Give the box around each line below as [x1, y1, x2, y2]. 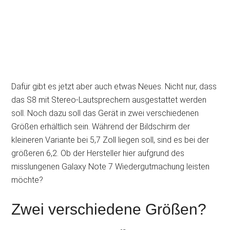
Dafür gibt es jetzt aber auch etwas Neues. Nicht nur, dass [11, 82, 217, 91]
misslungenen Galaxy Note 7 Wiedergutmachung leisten [11, 162, 210, 171]
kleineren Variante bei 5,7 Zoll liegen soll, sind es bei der [11, 135, 209, 145]
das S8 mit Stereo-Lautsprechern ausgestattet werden [11, 95, 207, 105]
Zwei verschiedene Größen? [11, 201, 207, 218]
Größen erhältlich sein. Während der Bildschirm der [11, 122, 190, 131]
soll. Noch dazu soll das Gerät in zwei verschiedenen [11, 108, 199, 118]
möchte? [11, 175, 44, 185]
